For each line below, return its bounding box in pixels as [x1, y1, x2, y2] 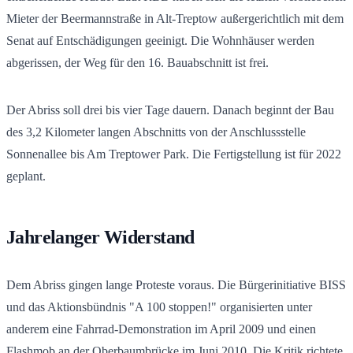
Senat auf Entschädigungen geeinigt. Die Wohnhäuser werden [6, 33, 314, 47]
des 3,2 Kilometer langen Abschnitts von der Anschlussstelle [6, 124, 306, 139]
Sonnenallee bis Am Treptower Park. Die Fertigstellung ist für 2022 [6, 147, 341, 161]
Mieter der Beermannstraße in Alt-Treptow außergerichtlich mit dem [6, 11, 344, 25]
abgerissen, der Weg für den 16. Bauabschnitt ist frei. [6, 55, 269, 69]
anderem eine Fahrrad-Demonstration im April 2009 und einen [6, 321, 316, 336]
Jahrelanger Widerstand [6, 226, 195, 247]
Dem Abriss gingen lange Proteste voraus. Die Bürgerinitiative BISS [6, 277, 346, 292]
